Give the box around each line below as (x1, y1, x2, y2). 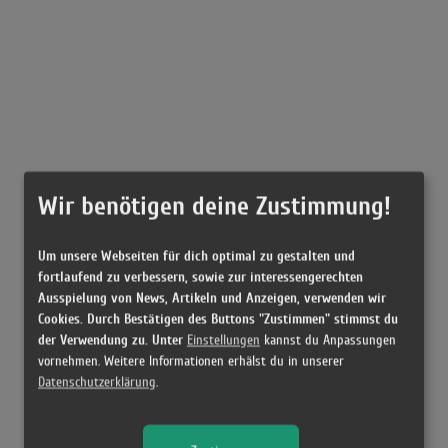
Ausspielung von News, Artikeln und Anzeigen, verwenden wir (38, 289, 386, 306)
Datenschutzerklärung (38, 374, 156, 390)
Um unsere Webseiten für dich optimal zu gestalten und (38, 247, 355, 264)
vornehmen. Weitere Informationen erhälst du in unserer (38, 353, 344, 369)
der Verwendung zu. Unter (38, 331, 187, 348)
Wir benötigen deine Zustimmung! (38, 191, 391, 221)
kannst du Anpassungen (260, 332, 396, 348)
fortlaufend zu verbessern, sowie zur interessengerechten (38, 268, 363, 285)
